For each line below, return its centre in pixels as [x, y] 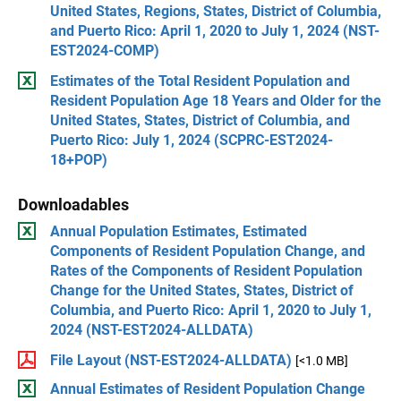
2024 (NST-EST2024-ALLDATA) [152, 330]
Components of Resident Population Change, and [208, 251]
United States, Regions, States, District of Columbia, [216, 11]
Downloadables [73, 205]
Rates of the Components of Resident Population [206, 271]
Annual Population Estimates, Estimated [179, 231]
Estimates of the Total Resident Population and [200, 81]
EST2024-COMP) [105, 51]
